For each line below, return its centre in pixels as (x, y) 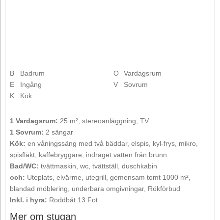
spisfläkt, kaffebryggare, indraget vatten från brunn (88, 154)
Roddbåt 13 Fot (72, 200)
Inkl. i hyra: (28, 200)
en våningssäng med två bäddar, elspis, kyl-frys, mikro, (112, 143)
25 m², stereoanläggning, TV (103, 121)
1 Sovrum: (27, 132)
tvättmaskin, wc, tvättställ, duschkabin (98, 166)
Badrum (32, 73)
